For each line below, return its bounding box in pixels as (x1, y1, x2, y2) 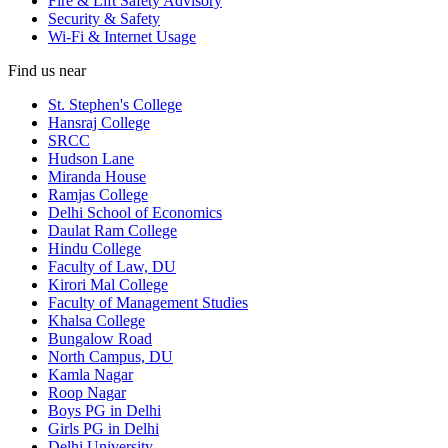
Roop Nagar (48, 383, 126, 401)
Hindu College (48, 239, 141, 257)
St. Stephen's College (48, 95, 182, 113)
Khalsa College (48, 311, 145, 329)
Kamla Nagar (48, 365, 133, 383)
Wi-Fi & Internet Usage (48, 27, 196, 45)
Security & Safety (48, 9, 160, 27)
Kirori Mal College (48, 275, 168, 293)
